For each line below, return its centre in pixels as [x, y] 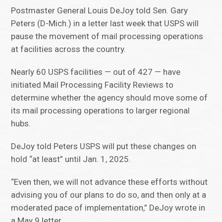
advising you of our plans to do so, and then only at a [109, 195]
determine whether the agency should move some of [110, 98]
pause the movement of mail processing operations [107, 36]
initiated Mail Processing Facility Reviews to [92, 85]
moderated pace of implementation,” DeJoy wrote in [108, 208]
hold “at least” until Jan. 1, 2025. [71, 159]
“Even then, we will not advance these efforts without [110, 182]
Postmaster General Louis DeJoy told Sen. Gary [100, 11]
